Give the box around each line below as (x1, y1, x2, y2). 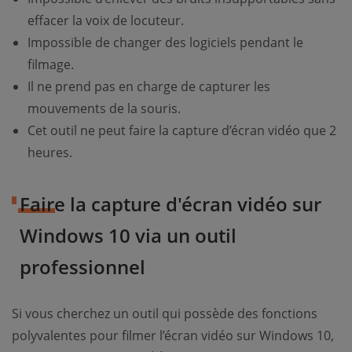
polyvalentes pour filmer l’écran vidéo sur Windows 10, (12, 327, 334, 345)
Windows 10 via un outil (20, 222, 236, 249)
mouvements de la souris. (27, 100, 181, 118)
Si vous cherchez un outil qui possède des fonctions (12, 305, 317, 323)
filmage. (27, 56, 74, 74)
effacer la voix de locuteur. (27, 12, 184, 30)
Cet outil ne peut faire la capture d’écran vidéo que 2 (27, 122, 336, 140)
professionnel (20, 254, 145, 280)
